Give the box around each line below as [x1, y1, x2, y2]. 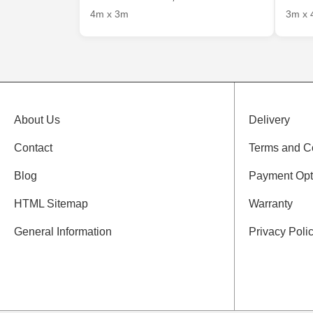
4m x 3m [89, 9, 129, 20]
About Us [14, 114, 60, 126]
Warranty [249, 198, 293, 210]
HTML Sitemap [14, 198, 88, 210]
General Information [14, 226, 112, 238]
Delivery [249, 114, 291, 126]
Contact [14, 142, 52, 154]
